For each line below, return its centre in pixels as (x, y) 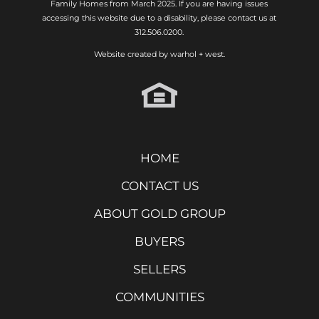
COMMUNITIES (159, 297)
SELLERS (159, 269)
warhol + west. (197, 54)
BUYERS (159, 241)
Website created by (132, 54)
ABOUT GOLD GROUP (159, 213)
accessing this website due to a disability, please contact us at (159, 17)
